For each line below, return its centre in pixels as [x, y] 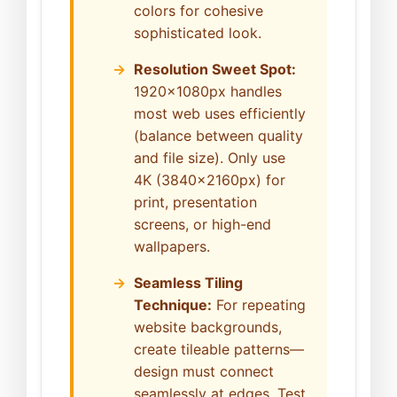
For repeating [259, 305]
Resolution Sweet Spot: [215, 70]
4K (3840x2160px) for [210, 180]
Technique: [173, 305]
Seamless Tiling [188, 283]
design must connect [204, 372]
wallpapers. [172, 247]
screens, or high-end [202, 225]
